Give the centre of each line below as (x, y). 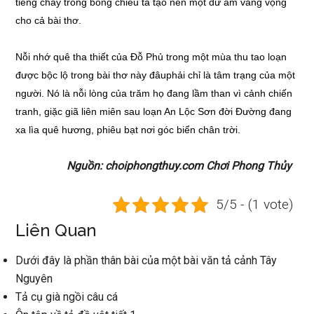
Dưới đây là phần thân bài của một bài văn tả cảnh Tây (146, 260)
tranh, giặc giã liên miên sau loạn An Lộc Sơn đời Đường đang (154, 111)
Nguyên (34, 279)
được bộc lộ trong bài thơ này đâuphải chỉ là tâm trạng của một (156, 75)
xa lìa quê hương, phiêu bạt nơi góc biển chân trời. (128, 130)
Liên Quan (56, 230)
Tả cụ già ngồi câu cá (67, 297)
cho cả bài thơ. (49, 20)
